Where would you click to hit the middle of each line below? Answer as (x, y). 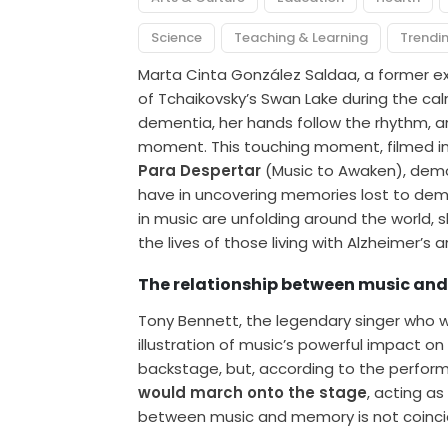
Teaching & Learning (301, 38)
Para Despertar (200, 171)
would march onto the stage (253, 393)
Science (177, 38)
